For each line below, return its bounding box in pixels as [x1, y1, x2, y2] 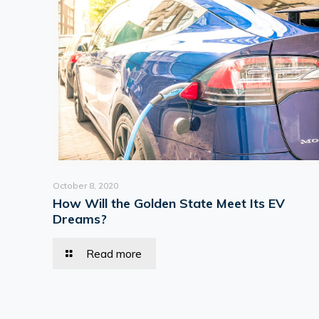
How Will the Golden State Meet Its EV [53, 194, 286, 211]
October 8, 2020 [53, 179, 119, 191]
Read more [85, 246, 142, 261]
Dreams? [53, 210, 108, 227]
